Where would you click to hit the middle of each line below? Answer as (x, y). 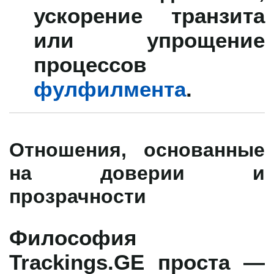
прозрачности (78, 195)
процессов (90, 64)
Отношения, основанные (137, 149)
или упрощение (149, 39)
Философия (73, 237)
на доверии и (137, 172)
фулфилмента (110, 88)
